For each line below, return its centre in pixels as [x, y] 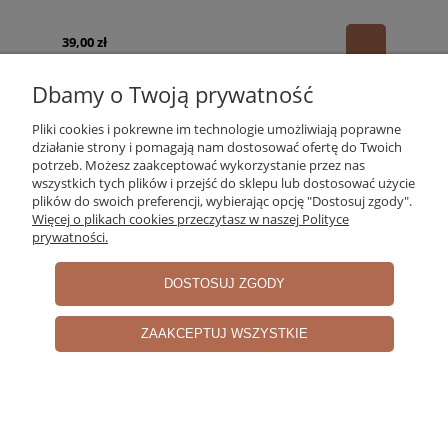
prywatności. [70, 237]
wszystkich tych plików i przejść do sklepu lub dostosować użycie [223, 183]
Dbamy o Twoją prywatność [172, 94]
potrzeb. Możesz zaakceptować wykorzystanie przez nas [198, 165]
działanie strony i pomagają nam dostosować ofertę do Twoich [217, 147]
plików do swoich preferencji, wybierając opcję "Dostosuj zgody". [222, 201]
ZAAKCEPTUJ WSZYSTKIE [224, 333]
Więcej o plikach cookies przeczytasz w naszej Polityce [190, 219]
